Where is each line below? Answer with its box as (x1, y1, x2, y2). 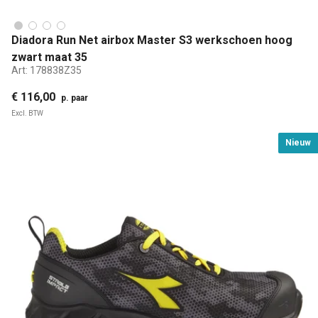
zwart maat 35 (11, 50, 87, 65)
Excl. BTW (11, 109, 43, 118)
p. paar (61, 93, 88, 104)
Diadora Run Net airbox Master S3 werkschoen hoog (11, 33, 292, 48)
